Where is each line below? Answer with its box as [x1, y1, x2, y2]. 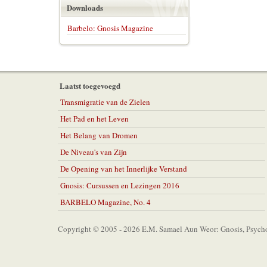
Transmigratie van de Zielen [60, 97, 150, 107]
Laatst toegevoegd [60, 80, 120, 91]
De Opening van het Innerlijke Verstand [60, 163, 187, 174]
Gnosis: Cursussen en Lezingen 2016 [60, 180, 179, 191]
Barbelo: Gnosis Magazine [67, 23, 153, 33]
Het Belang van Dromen [60, 130, 138, 141]
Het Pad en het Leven [60, 113, 129, 124]
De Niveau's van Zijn [60, 147, 127, 157]
